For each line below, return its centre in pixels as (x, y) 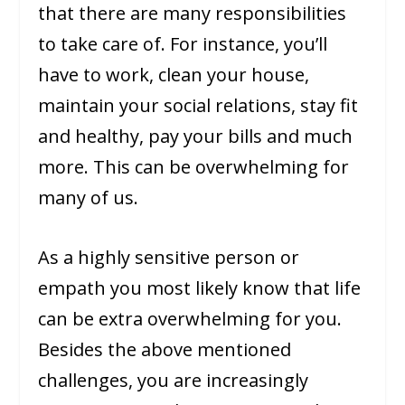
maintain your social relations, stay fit (198, 105)
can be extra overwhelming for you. (190, 318)
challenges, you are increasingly (174, 380)
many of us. (89, 197)
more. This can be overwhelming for (194, 166)
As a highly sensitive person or (169, 257)
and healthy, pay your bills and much (196, 136)
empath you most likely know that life (200, 287)
